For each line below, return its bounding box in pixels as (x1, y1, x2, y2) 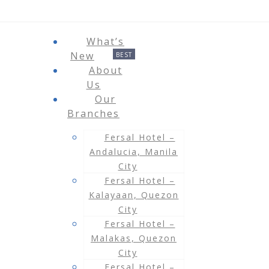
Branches (67, 107, 119, 120)
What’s (86, 35, 124, 48)
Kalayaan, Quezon (88, 189, 179, 201)
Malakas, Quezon (91, 232, 177, 244)
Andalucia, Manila (89, 146, 178, 157)
